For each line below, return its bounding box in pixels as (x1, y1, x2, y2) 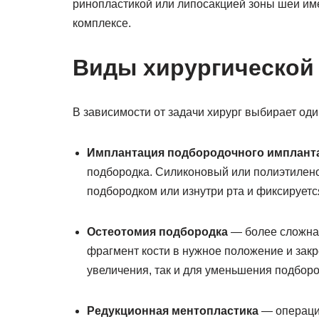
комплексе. (73, 17, 131, 29)
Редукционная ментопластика (87, 305, 258, 317)
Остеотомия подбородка (87, 226, 228, 238)
